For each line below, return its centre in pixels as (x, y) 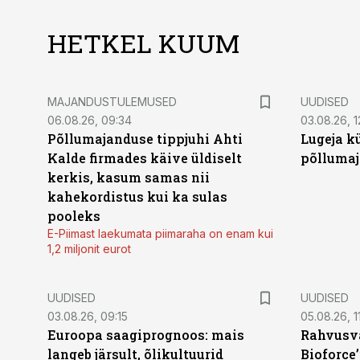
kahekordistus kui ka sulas (137, 196)
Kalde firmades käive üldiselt (145, 158)
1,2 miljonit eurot (89, 249)
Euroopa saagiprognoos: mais (146, 335)
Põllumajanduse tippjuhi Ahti (145, 139)
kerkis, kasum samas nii (129, 177)
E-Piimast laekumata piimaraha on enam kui (160, 233)
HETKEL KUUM (143, 43)
